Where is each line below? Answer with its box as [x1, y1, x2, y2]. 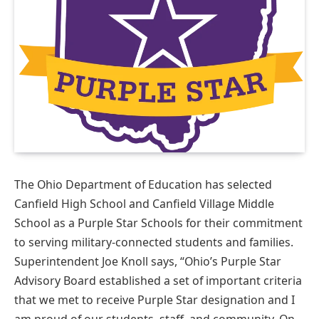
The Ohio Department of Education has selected [14, 176, 272, 192]
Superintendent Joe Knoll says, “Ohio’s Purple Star [14, 253, 281, 269]
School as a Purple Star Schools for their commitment [14, 214, 303, 231]
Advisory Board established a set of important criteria [14, 272, 302, 288]
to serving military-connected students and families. [14, 234, 293, 250]
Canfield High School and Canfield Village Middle [14, 195, 274, 211]
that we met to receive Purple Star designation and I [14, 291, 295, 308]
